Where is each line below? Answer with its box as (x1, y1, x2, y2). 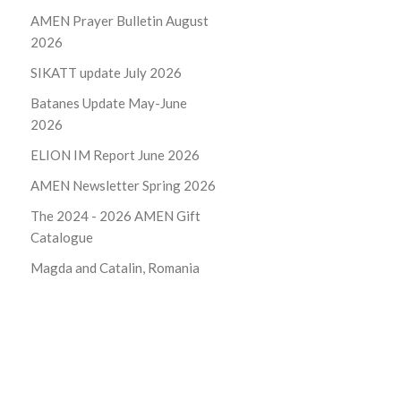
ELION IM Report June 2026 (30, 147, 200, 163)
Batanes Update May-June (30, 95, 187, 111)
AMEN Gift (133, 208, 200, 224)
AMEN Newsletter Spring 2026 (30, 177, 216, 193)
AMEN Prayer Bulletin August (30, 13, 209, 29)
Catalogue (30, 229, 93, 245)
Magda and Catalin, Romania (30, 260, 200, 276)
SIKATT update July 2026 (30, 64, 182, 81)
